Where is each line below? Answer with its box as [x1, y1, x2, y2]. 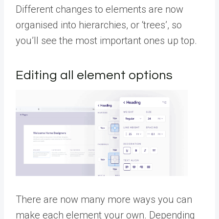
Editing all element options [16, 69, 173, 82]
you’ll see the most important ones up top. [16, 35, 197, 46]
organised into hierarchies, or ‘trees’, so [16, 19, 182, 31]
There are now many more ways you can [16, 194, 192, 205]
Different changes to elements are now [16, 3, 183, 15]
